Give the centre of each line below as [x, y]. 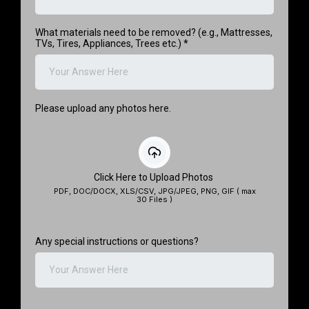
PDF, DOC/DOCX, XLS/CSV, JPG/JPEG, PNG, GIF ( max [154, 191]
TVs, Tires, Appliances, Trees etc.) [109, 43]
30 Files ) [154, 199]
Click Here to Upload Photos [153, 177]
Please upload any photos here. [103, 108]
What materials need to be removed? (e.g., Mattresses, [154, 32]
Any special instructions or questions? [117, 241]
